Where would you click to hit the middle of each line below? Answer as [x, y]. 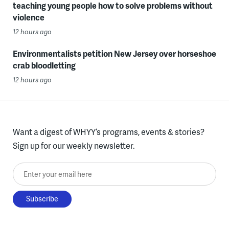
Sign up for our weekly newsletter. [74, 145]
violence [28, 17]
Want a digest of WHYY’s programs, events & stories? [108, 131]
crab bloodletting [44, 65]
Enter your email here [52, 169]
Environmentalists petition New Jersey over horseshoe [114, 53]
